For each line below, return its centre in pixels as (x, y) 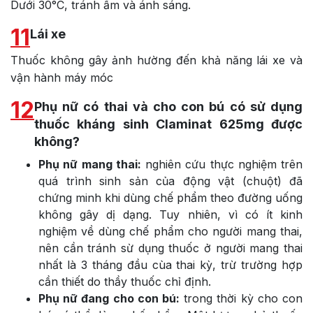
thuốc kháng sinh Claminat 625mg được (168, 124)
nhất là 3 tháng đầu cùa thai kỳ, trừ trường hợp (170, 264)
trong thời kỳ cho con (241, 298)
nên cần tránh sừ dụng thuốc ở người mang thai (170, 248)
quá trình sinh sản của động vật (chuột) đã (170, 181)
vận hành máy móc (62, 77)
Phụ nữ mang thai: (90, 164)
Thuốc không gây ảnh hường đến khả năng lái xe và (156, 60)
